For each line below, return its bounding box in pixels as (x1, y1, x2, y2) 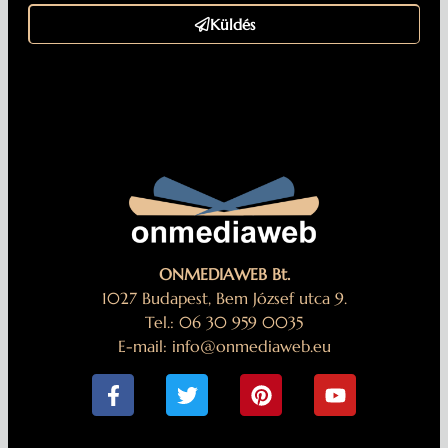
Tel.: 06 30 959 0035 (145, 312, 303, 333)
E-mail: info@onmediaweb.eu (117, 336, 331, 357)
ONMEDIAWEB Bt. (158, 264, 290, 285)
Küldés (209, 14, 255, 34)
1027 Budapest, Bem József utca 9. (101, 288, 347, 309)
